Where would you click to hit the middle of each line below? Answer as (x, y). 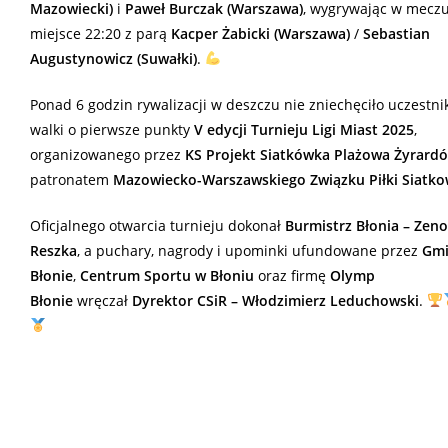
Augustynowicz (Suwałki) (113, 59)
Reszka (53, 251)
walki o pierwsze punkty (112, 130)
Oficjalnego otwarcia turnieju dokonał (157, 226)
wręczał (102, 301)
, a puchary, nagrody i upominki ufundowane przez (249, 251)
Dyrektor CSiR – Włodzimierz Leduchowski (275, 301)
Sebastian (396, 34)
